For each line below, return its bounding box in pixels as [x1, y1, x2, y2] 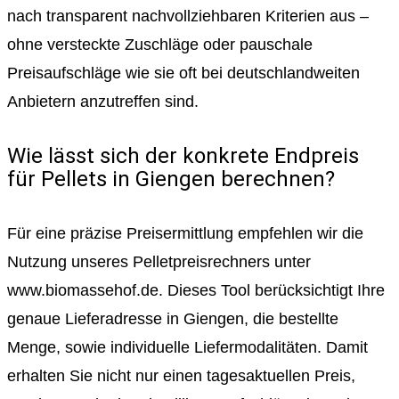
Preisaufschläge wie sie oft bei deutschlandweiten [7, 64, 360, 83]
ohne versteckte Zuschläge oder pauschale [7, 36, 313, 54]
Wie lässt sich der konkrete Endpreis [7, 143, 359, 169]
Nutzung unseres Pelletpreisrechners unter [7, 252, 311, 271]
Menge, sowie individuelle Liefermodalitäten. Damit [7, 338, 368, 356]
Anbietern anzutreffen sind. [7, 93, 199, 111]
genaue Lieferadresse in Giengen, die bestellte [7, 309, 338, 328]
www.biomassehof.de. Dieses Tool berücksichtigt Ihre [7, 281, 385, 299]
